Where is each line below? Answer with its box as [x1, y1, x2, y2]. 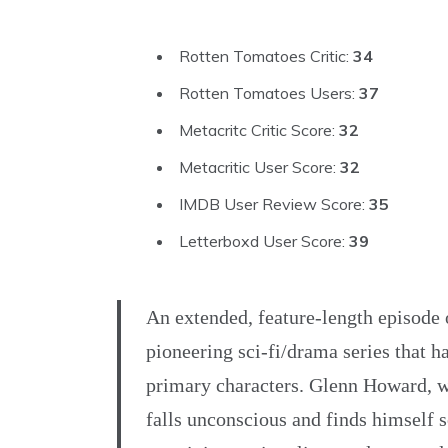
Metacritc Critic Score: [179, 120, 339, 141]
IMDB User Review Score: [179, 194, 369, 215]
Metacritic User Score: [179, 157, 340, 178]
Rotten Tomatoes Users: [179, 83, 359, 104]
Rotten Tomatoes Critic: [179, 46, 353, 67]
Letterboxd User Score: [179, 231, 349, 252]
